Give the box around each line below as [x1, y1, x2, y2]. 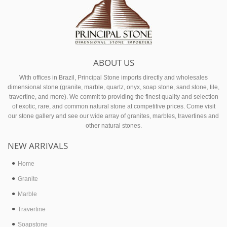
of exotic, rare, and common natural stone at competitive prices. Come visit [12, 102, 215, 110]
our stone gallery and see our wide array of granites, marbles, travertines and [8, 112, 219, 120]
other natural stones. [85, 122, 142, 129]
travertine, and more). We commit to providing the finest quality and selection [9, 93, 218, 100]
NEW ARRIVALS [8, 139, 68, 152]
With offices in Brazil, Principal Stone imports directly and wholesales [19, 73, 208, 81]
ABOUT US [93, 56, 134, 68]
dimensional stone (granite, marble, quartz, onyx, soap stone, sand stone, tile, [8, 83, 219, 91]
